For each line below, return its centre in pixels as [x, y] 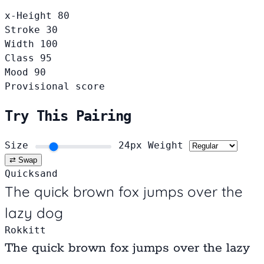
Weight [169, 145]
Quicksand [31, 173]
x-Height [28, 16]
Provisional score [55, 87]
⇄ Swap [23, 160]
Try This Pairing [68, 116]
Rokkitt [25, 230]
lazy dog [34, 212]
